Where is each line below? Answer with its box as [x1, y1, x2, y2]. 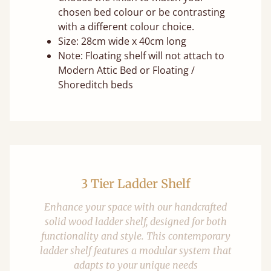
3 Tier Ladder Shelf [80, 176, 191, 192]
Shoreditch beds [58, 78, 133, 92]
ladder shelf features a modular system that [39, 244, 232, 257]
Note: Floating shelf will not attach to [58, 49, 224, 63]
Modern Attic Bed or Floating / [58, 64, 195, 77]
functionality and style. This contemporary [41, 230, 230, 243]
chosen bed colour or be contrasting [58, 5, 225, 19]
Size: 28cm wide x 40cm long [58, 34, 186, 48]
